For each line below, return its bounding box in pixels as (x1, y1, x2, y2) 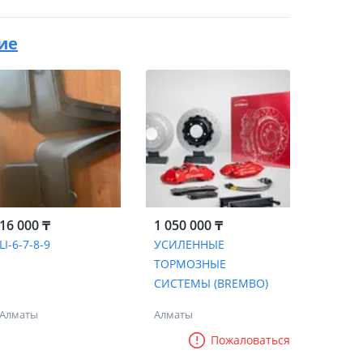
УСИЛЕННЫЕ (153, 237, 224, 252)
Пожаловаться (211, 332, 290, 348)
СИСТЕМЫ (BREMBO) (153, 275, 268, 291)
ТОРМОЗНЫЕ (153, 256, 226, 271)
